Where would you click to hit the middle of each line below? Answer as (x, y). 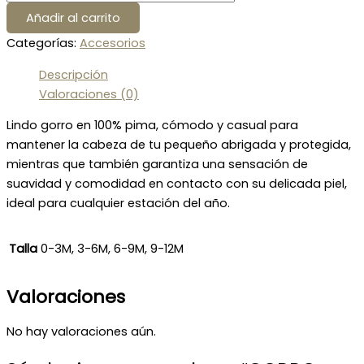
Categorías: (43, 43)
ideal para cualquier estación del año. (118, 204)
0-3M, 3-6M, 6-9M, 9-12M (112, 249)
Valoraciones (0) (89, 94)
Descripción (74, 74)
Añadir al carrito (73, 18)
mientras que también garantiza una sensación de (157, 165)
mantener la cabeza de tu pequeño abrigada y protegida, (180, 145)
